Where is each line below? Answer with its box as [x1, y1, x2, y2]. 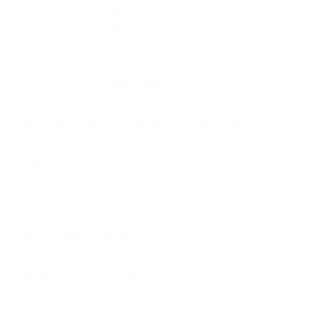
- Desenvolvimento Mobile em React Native [10, 116, 257, 129]
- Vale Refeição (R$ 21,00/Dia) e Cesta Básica [10, 288, 269, 302]
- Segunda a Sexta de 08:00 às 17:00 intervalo [10, 249, 275, 263]
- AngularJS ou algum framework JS [10, 1, 218, 15]
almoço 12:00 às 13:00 [10, 268, 140, 282]
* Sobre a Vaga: [10, 191, 99, 205]
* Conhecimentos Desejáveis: [10, 77, 174, 91]
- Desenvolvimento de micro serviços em [10, 135, 241, 149]
